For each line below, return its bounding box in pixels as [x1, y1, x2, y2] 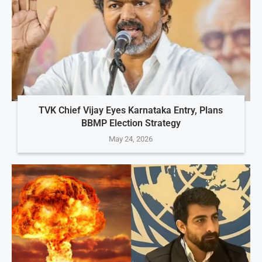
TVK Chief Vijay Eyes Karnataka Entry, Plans [39, 105, 223, 116]
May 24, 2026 [109, 135, 153, 144]
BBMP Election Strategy [81, 118, 181, 129]
